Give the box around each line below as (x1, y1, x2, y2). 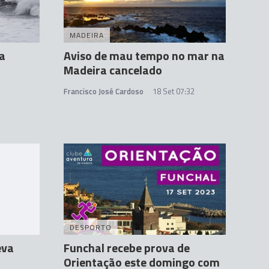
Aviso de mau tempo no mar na (64, 46, 225, 65)
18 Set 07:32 (153, 85, 195, 98)
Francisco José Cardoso (64, 85, 144, 98)
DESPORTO (70, 222, 112, 233)
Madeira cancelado (64, 61, 162, 80)
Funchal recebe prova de (64, 238, 190, 257)
